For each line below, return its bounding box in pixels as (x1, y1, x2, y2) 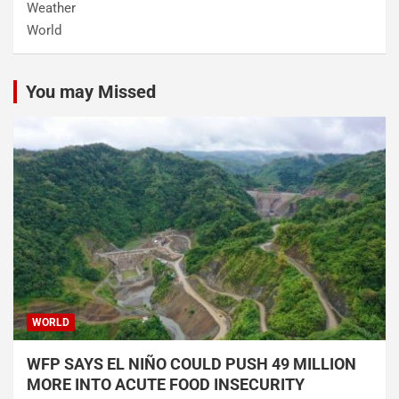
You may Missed (26, 80, 156, 102)
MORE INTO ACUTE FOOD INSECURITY (27, 374, 308, 394)
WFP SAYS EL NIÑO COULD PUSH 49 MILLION (27, 354, 356, 373)
